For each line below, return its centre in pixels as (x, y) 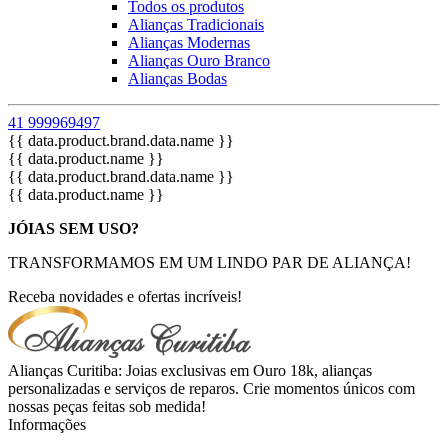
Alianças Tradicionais (196, 24)
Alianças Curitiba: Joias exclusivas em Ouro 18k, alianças (190, 370)
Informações (47, 424)
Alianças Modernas (189, 42)
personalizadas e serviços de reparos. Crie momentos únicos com (211, 388)
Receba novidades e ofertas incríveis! (125, 296)
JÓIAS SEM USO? (73, 228)
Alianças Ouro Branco (199, 60)
